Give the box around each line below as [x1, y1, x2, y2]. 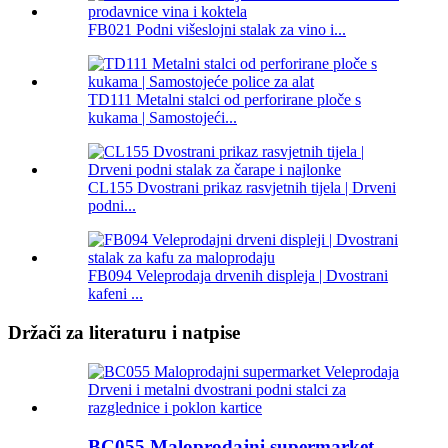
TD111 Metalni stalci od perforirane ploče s [88, 91, 361, 109]
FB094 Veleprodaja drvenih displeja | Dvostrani [88, 267, 388, 285]
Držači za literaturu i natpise [8, 322, 240, 344]
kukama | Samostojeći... [88, 109, 237, 127]
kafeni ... [88, 285, 143, 303]
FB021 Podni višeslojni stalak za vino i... [88, 21, 346, 39]
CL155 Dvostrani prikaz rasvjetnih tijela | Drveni [88, 179, 396, 197]
